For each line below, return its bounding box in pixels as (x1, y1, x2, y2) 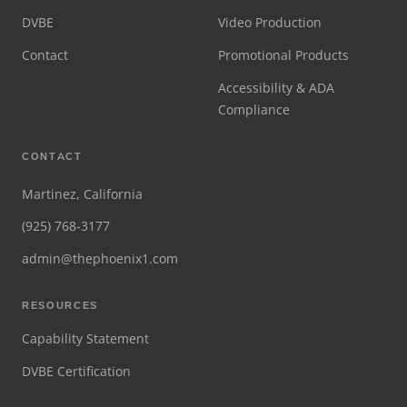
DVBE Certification (22, 362, 131, 380)
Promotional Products (218, 45, 349, 64)
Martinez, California (22, 184, 143, 203)
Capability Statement (22, 329, 149, 347)
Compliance (218, 100, 290, 118)
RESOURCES (22, 298, 98, 312)
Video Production (218, 13, 322, 31)
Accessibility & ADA (218, 78, 334, 96)
